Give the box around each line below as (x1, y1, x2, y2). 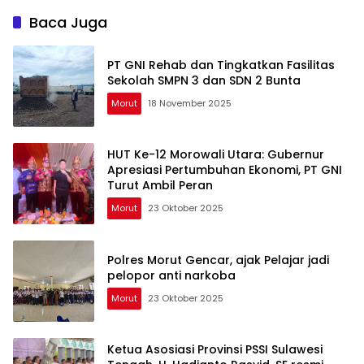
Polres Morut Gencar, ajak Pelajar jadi (107, 251, 329, 268)
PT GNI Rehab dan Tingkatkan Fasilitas (107, 56, 335, 73)
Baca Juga (29, 11, 107, 32)
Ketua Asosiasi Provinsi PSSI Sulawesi (107, 341, 323, 358)
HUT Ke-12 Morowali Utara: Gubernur (107, 146, 324, 163)
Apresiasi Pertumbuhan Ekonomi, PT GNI (107, 162, 342, 179)
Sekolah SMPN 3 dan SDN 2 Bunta (107, 71, 301, 89)
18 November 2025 (148, 96, 232, 110)
